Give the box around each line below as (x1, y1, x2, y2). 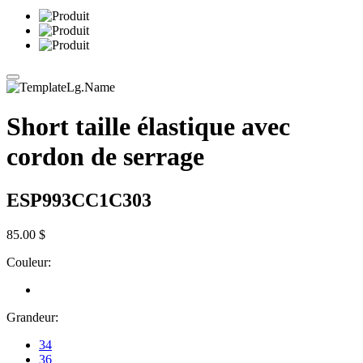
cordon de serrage (6, 142, 204, 172)
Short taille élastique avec (6, 112, 290, 142)
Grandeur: (6, 310, 58, 324)
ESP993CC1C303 (6, 189, 152, 211)
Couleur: (6, 254, 51, 269)
